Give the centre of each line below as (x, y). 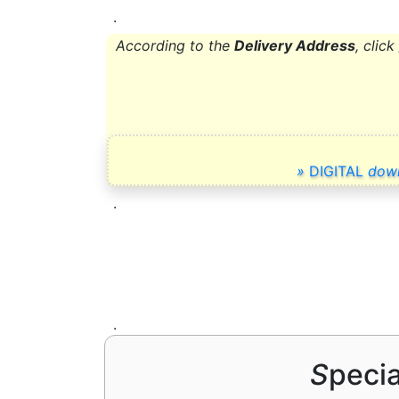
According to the (175, 45)
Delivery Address (295, 45)
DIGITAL (336, 171)
